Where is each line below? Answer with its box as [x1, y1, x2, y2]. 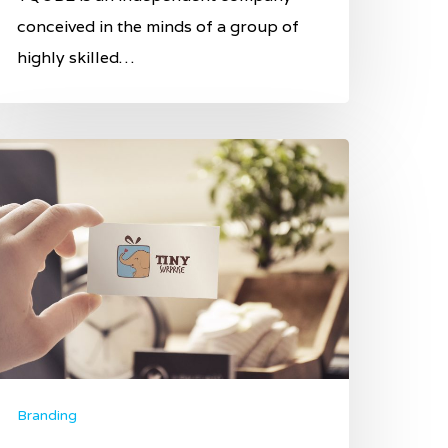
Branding [17, 407, 77, 425]
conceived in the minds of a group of [17, 15, 299, 37]
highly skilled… [17, 46, 134, 68]
